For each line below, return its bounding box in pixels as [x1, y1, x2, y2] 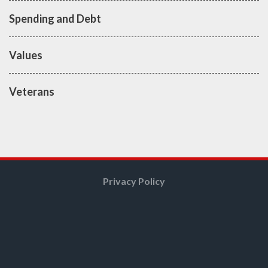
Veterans [9, 84, 54, 98]
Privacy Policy [103, 175, 165, 187]
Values [9, 48, 42, 62]
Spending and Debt [9, 11, 101, 25]
